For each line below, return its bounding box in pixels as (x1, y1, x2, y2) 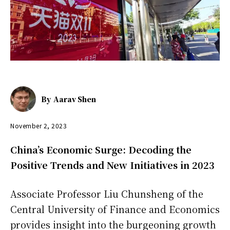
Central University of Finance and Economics (10, 202, 220, 216)
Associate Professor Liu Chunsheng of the (10, 186, 203, 200)
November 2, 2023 (10, 121, 67, 130)
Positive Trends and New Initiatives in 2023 (10, 158, 215, 171)
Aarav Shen (53, 93, 96, 104)
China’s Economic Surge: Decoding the (10, 142, 191, 156)
